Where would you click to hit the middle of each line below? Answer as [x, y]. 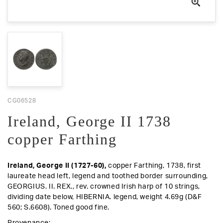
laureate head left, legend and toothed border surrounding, [108, 176]
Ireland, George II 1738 [89, 121]
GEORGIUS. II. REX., [42, 187]
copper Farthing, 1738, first [155, 166]
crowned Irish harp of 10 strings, [144, 187]
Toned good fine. [82, 208]
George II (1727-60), [72, 166]
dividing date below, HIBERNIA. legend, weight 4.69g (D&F [105, 197]
